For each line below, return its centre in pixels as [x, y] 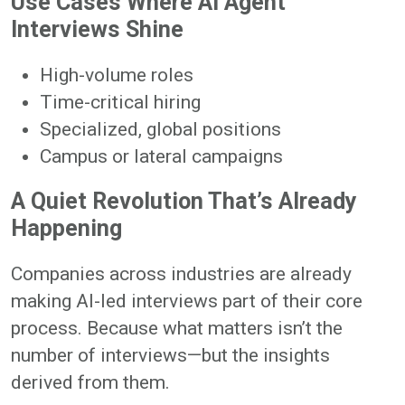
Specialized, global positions [160, 129]
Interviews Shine [97, 29]
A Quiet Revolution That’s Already [184, 201]
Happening [66, 228]
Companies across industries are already [181, 273]
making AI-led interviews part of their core [187, 301]
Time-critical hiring [120, 102]
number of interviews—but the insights [170, 355]
